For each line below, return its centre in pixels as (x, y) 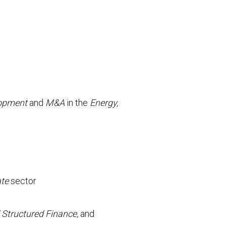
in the (77, 103)
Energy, (104, 103)
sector (23, 181)
